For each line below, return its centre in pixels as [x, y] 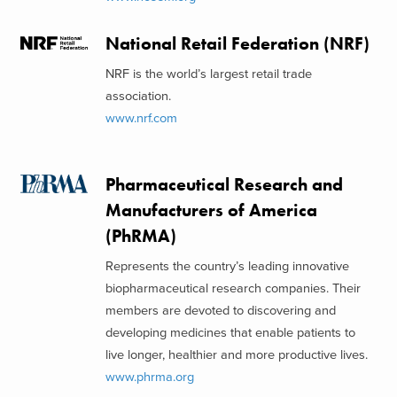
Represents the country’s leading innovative [227, 266]
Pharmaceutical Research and [224, 185]
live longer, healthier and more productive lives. [236, 354]
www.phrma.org [149, 377]
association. [138, 96]
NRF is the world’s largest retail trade [208, 74]
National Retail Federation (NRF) [237, 44]
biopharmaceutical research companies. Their [233, 288]
